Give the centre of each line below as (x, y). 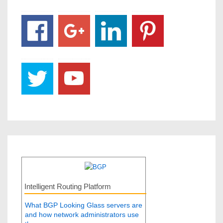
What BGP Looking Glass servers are (84, 205)
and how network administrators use (82, 215)
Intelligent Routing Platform (68, 187)
